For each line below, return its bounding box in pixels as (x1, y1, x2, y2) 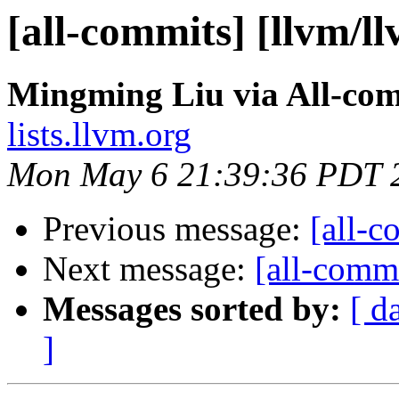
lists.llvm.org (7, 115, 191, 154)
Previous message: (43, 209, 310, 248)
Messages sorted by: (43, 289, 341, 329)
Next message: (43, 249, 255, 289)
